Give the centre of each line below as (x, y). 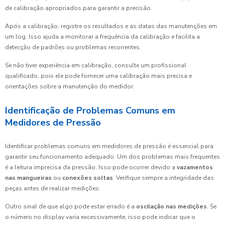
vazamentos (195, 167)
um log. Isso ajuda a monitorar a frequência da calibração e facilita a (102, 37)
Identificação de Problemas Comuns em (90, 111)
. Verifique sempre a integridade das (163, 178)
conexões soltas (88, 178)
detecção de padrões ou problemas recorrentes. (73, 47)
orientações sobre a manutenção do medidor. (70, 87)
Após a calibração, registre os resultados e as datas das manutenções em (111, 26)
